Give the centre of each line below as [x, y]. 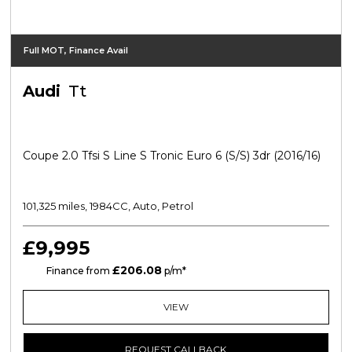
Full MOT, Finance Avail [75, 50]
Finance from [78, 270]
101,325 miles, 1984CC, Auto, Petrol [108, 205]
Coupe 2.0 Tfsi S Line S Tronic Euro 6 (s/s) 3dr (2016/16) [171, 155]
